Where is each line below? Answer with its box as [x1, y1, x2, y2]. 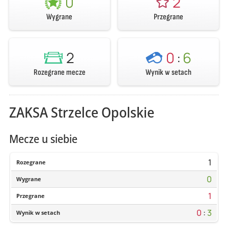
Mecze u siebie [9, 131, 77, 147]
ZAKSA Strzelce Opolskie [9, 102, 154, 122]
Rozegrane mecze [33, 67, 85, 77]
